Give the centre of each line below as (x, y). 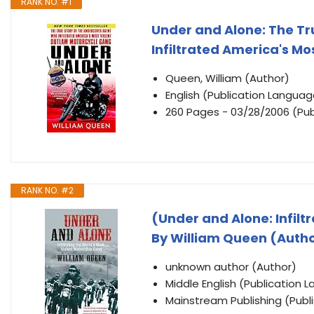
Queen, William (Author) (227, 78)
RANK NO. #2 (47, 190)
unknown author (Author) (231, 267)
